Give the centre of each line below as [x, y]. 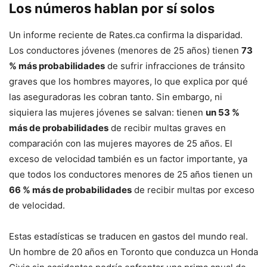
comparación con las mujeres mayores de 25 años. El [121, 144]
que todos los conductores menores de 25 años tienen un [131, 175]
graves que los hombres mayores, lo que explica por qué [128, 82]
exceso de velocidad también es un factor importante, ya [128, 159]
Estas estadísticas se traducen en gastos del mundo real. [128, 237]
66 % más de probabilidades [70, 190]
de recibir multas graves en [167, 128]
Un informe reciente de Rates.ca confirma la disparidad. [126, 35]
